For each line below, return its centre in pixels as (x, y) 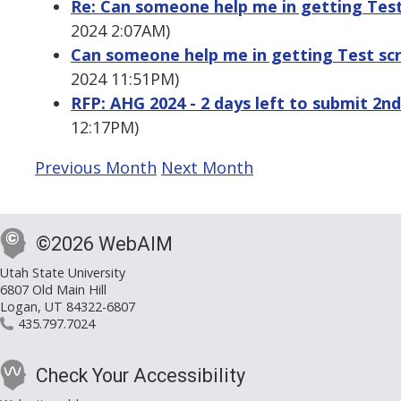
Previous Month (96, 168)
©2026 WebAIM (104, 244)
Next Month (207, 168)
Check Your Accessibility (141, 376)
